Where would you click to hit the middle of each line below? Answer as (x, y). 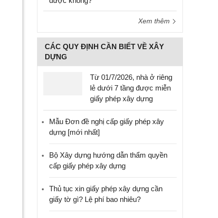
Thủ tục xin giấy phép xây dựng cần (106, 189)
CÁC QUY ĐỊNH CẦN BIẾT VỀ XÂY (104, 46)
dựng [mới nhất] (74, 132)
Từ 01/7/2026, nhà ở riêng (131, 77)
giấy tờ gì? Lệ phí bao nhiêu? (95, 199)
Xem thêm (155, 21)
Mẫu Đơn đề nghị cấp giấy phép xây (107, 121)
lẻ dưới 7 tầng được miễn (130, 88)
